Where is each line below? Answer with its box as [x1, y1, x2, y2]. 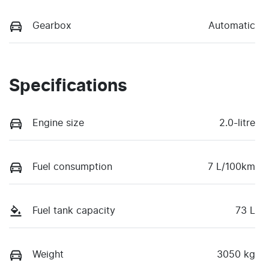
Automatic [208, 20, 255, 31]
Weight [32, 250, 64, 260]
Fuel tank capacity [32, 205, 115, 216]
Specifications [9, 77, 127, 95]
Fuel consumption [32, 162, 112, 172]
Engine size [32, 118, 84, 128]
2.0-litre [219, 118, 255, 128]
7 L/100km [208, 162, 255, 172]
